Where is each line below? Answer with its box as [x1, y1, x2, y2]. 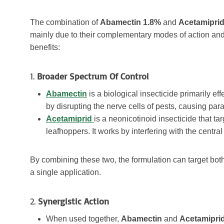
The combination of [30, 18, 100, 27]
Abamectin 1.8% [100, 18, 161, 27]
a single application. [30, 168, 101, 177]
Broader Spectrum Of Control [37, 70, 148, 82]
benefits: [30, 43, 60, 52]
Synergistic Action [38, 195, 109, 207]
